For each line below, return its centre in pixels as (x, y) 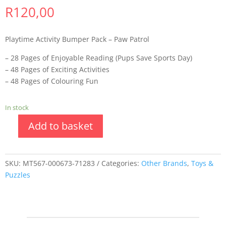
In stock (17, 108)
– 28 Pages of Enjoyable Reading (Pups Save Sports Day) (99, 58)
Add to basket (61, 126)
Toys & (202, 163)
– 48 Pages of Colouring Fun (52, 81)
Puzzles (18, 175)
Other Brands (164, 163)
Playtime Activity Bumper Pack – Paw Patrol (77, 39)
